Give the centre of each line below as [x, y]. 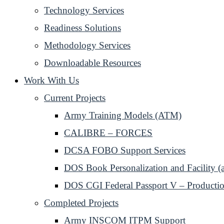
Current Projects [75, 98]
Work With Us [51, 80]
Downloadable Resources [92, 63]
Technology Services [84, 10]
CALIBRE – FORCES [108, 133]
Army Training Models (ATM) [123, 115]
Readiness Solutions [82, 28]
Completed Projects [81, 203]
